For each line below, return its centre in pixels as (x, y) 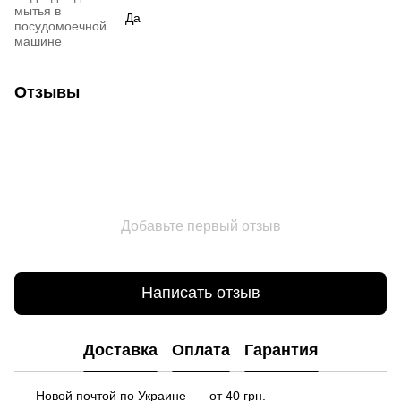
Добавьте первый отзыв (200, 226)
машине (38, 41)
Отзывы (47, 92)
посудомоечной (60, 26)
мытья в (38, 10)
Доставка (120, 350)
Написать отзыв (200, 293)
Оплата (200, 350)
